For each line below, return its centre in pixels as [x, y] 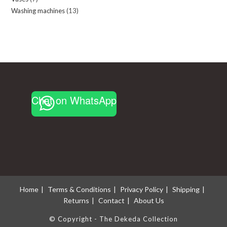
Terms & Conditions [79, 189]
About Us [149, 200]
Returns [76, 200]
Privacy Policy [142, 189]
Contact [111, 200]
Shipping [186, 189]
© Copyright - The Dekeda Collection [113, 219]
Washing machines [38, 10]
